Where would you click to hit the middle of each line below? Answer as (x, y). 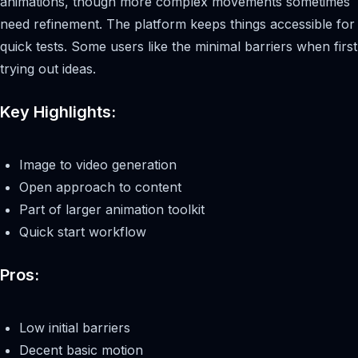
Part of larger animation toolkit (112, 209)
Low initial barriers (75, 327)
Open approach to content (100, 187)
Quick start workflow (83, 231)
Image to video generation (98, 164)
